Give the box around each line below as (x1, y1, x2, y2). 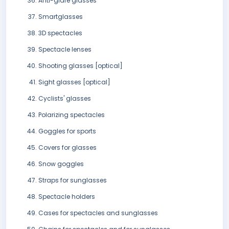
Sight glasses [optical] (38, 78, 110, 87)
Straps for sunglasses (38, 176, 107, 185)
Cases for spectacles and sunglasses (38, 209, 158, 218)
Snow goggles (38, 159, 84, 169)
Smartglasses (38, 12, 83, 21)
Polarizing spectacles (38, 110, 105, 120)
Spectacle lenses (38, 45, 91, 54)
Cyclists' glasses (38, 94, 91, 103)
